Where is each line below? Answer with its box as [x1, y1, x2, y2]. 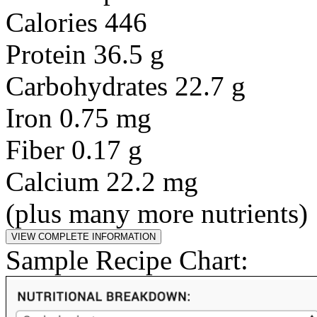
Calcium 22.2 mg [6, 166, 198, 197]
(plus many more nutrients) [6, 198, 308, 229]
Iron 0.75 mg [6, 103, 151, 133]
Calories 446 [6, 7, 147, 38]
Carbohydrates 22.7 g [6, 71, 246, 101]
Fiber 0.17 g [6, 134, 142, 165]
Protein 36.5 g [6, 39, 164, 69]
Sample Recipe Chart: [6, 245, 248, 275]
